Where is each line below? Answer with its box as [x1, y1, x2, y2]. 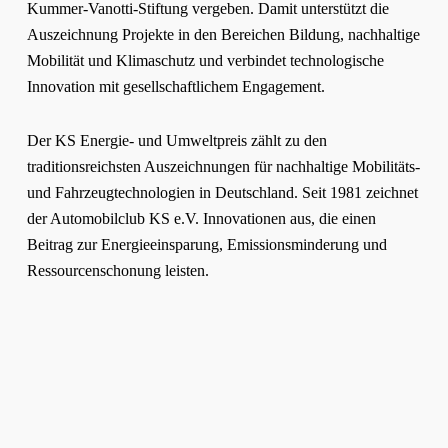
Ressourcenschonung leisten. [26, 262, 209, 279]
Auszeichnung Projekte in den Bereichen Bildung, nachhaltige [26, 26, 420, 43]
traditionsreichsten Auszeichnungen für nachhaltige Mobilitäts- [26, 158, 420, 175]
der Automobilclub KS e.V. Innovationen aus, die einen [26, 210, 376, 227]
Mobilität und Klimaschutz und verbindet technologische [26, 52, 384, 69]
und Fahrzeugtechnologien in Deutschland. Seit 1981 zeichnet [26, 184, 418, 201]
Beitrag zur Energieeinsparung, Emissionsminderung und [26, 236, 387, 253]
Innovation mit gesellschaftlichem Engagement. [26, 78, 325, 95]
